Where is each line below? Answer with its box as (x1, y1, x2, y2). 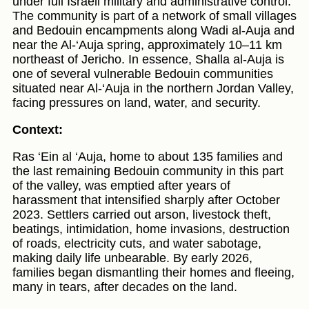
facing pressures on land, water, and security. (12, 96, 261, 110)
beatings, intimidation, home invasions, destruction (12, 222, 290, 237)
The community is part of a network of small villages (12, 9, 297, 23)
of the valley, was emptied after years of (12, 179, 230, 193)
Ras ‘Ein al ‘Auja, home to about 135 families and (12, 150, 283, 164)
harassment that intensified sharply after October (12, 193, 280, 208)
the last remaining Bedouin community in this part (12, 164, 283, 179)
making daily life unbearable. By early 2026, (12, 251, 252, 266)
